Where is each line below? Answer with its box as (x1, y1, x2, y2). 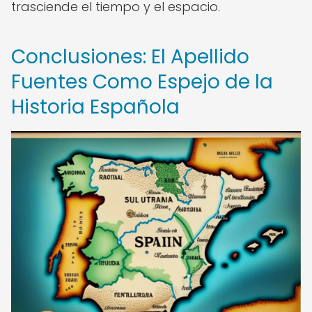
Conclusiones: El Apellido (11, 43, 249, 70)
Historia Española (11, 93, 180, 120)
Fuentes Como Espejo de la (11, 68, 273, 95)
